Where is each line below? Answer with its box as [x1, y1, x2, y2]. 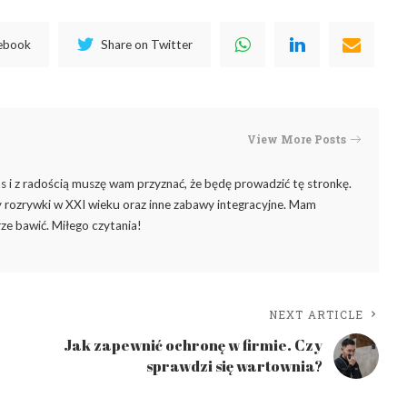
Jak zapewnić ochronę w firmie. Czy [64, 335, 323, 356]
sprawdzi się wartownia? [146, 356, 323, 377]
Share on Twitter [101, 36, 194, 52]
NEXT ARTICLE [268, 307, 364, 323]
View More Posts [247, 131, 347, 146]
